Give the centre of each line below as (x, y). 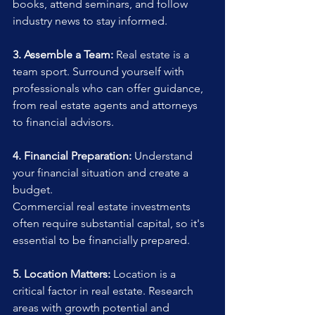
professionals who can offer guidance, (109, 89)
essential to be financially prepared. (101, 240)
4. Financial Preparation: (72, 156)
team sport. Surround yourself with (100, 72)
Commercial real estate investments (103, 207)
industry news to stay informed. (90, 21)
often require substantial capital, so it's (110, 224)
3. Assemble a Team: (63, 55)
